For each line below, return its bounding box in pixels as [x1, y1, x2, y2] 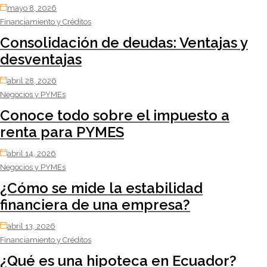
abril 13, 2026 [7, 221, 55, 231]
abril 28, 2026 [7, 76, 57, 85]
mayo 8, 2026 [7, 3, 57, 13]
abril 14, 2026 [7, 148, 56, 158]
